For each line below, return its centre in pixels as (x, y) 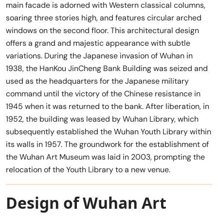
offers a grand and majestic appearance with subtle (98, 43)
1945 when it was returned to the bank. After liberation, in (108, 106)
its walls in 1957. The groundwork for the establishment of (107, 144)
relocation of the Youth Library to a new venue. (88, 169)
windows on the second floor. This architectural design (102, 30)
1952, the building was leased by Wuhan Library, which (102, 119)
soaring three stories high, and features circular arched (104, 18)
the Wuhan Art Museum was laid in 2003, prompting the (105, 157)
